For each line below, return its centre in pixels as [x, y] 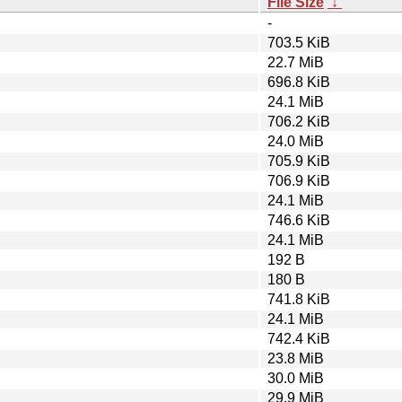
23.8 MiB [296, 358]
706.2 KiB [299, 121]
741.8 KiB [299, 299]
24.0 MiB [296, 141]
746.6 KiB [299, 220]
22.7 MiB [296, 62]
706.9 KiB [299, 180]
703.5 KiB [299, 42]
